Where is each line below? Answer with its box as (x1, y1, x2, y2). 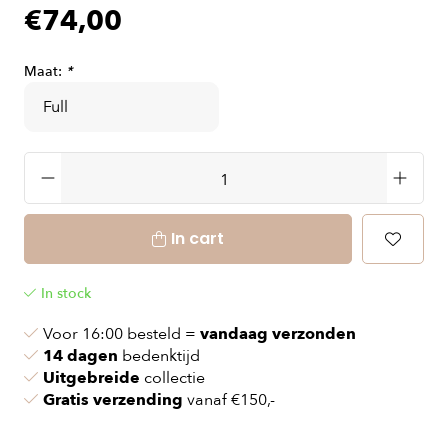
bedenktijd (118, 345, 200, 367)
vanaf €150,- (183, 389, 275, 411)
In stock (41, 284, 91, 303)
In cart (171, 227, 224, 250)
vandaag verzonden (200, 323, 356, 345)
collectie (140, 367, 205, 389)
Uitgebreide (43, 367, 140, 389)
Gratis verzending (43, 389, 183, 411)
